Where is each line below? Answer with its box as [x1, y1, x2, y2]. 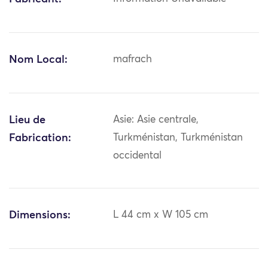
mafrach [113, 54, 153, 65]
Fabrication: [9, 133, 71, 144]
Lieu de [9, 115, 45, 126]
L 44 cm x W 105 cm [113, 210, 209, 221]
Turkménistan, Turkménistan [113, 133, 243, 144]
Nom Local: [9, 54, 68, 66]
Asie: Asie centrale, [113, 115, 199, 126]
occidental [113, 151, 162, 162]
